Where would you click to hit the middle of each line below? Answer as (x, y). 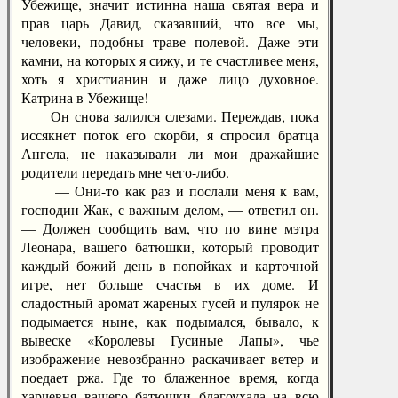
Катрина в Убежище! (85, 97)
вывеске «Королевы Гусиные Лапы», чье (170, 340)
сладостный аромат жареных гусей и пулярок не (170, 302)
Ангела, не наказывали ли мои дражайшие (170, 153)
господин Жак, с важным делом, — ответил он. (170, 209)
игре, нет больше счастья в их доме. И (170, 284)
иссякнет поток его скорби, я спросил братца (170, 135)
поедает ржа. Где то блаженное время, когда (170, 377)
